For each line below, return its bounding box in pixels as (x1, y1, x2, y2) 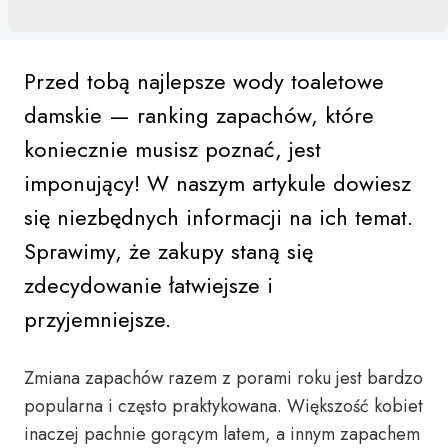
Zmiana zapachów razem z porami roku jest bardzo (24, 365, 423, 391)
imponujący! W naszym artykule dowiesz (24, 167, 411, 199)
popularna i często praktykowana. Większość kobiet (24, 393, 423, 419)
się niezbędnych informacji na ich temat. (24, 201, 413, 233)
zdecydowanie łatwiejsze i (24, 269, 273, 301)
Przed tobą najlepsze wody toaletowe (24, 65, 384, 97)
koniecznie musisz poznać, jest (24, 133, 321, 165)
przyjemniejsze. (24, 303, 171, 335)
